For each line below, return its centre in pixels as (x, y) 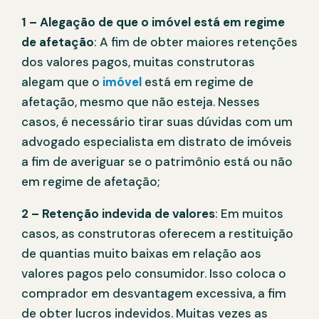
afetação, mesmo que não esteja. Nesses (141, 102)
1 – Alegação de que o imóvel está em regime (153, 22)
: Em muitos (249, 214)
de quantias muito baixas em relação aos (141, 254)
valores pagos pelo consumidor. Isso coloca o (154, 274)
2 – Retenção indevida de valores (118, 214)
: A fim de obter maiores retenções (196, 42)
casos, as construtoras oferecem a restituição (157, 234)
